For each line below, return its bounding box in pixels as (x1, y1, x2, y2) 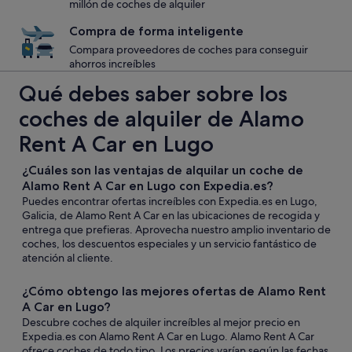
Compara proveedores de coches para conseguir (69, 42, 308, 57)
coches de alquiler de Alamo (19, 105, 304, 132)
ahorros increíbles (69, 57, 156, 71)
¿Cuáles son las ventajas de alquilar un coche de (22, 163, 303, 178)
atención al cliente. (22, 251, 113, 265)
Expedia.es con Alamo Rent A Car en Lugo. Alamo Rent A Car (22, 329, 314, 343)
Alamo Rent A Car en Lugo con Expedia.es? (22, 178, 273, 193)
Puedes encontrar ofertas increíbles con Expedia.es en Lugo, (22, 194, 317, 208)
